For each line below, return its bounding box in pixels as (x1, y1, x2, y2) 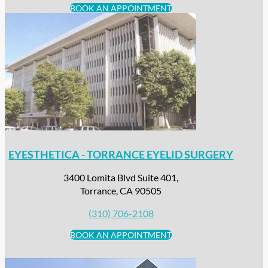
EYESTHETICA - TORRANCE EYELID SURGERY (8, 148, 234, 162)
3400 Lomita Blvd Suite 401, (63, 172, 179, 184)
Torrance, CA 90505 (80, 185, 162, 197)
